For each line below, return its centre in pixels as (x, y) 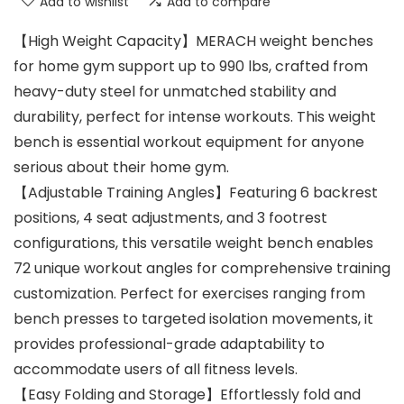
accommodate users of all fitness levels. (156, 370)
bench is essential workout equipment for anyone (189, 142)
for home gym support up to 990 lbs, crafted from (191, 67)
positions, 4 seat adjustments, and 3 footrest (170, 218)
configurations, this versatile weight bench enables (193, 243)
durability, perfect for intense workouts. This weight (195, 117)
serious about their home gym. (121, 168)
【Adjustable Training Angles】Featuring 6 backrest (196, 193)
